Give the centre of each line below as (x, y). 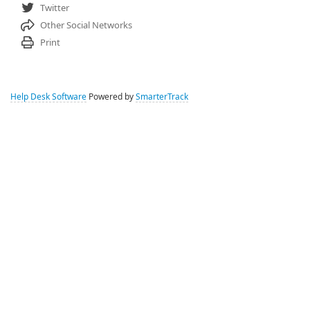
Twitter (54, 8)
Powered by (111, 97)
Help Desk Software (48, 97)
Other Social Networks (86, 26)
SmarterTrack (162, 97)
